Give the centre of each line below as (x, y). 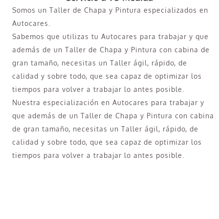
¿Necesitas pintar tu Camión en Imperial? (110, 208)
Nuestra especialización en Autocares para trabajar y (108, 102)
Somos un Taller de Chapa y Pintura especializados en (110, 10)
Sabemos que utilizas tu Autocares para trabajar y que (110, 36)
